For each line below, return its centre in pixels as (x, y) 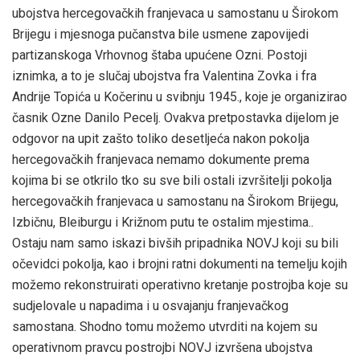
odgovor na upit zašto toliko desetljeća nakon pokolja (161, 138)
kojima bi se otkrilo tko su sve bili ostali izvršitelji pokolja (172, 180)
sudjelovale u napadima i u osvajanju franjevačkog (150, 305)
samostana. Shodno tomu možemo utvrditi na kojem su (165, 326)
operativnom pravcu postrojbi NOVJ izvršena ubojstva (162, 347)
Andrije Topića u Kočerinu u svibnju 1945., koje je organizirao (180, 96)
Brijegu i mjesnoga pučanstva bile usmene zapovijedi (160, 34)
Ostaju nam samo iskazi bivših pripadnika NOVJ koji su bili (175, 243)
